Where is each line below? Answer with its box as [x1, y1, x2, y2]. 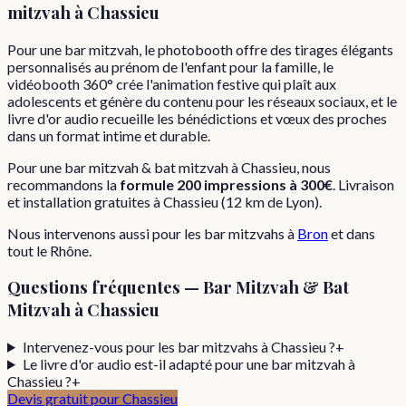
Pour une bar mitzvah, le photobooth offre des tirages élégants [7, 40, 393, 58]
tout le [7, 241, 50, 259]
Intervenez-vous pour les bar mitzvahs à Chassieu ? [22, 337, 335, 355]
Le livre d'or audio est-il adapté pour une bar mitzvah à [22, 354, 355, 372]
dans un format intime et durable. [7, 126, 210, 144]
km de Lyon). [242, 192, 322, 210]
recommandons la [7, 175, 117, 193]
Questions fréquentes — [7, 275, 203, 299]
